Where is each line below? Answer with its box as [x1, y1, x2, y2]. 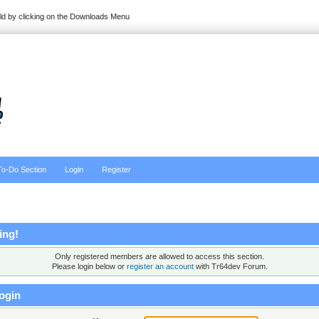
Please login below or [51, 262, 127, 271]
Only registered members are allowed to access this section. [55, 252, 264, 261]
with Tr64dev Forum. [193, 262, 268, 271]
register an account [126, 262, 194, 271]
